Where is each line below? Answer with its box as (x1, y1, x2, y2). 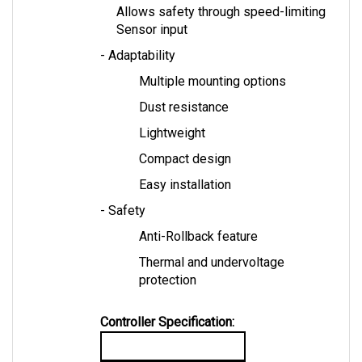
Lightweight (139, 108, 205, 124)
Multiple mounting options (139, 57, 286, 73)
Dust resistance (139, 82, 229, 99)
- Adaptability (100, 31, 175, 47)
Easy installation (139, 160, 231, 176)
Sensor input (116, 5, 187, 21)
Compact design (139, 134, 231, 150)
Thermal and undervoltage (139, 238, 284, 254)
